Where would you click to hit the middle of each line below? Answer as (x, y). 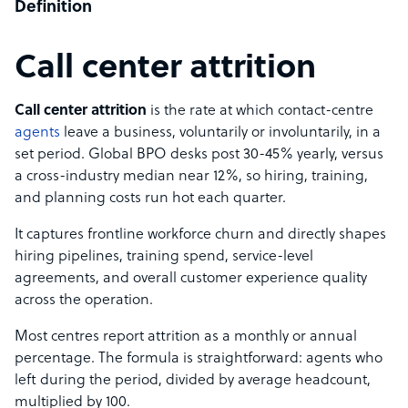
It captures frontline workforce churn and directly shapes (200, 235)
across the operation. (84, 301)
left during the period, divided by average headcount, (193, 381)
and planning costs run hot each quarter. (150, 199)
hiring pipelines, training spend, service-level (164, 257)
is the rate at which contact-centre (260, 111)
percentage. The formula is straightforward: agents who (199, 359)
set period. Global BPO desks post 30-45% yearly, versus (199, 155)
